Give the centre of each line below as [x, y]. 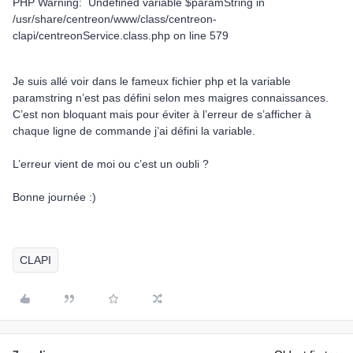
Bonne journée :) [54, 197]
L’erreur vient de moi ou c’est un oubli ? [111, 164]
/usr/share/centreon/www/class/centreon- [115, 19]
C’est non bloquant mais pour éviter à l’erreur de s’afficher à [162, 114]
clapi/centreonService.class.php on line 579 [121, 35]
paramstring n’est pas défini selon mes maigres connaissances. [171, 98]
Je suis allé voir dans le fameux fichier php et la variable [152, 81]
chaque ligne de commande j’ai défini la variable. [134, 131]
